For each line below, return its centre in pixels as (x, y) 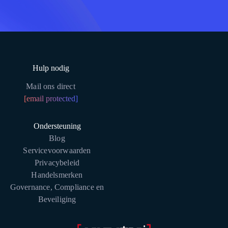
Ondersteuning (57, 126)
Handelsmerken (57, 175)
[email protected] (51, 98)
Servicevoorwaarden (57, 150)
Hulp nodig (51, 68)
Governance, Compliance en (57, 187)
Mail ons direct (51, 86)
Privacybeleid (57, 163)
